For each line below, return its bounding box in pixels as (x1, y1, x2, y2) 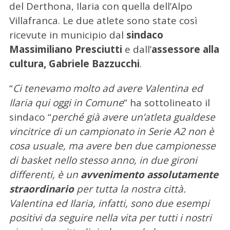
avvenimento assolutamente (80, 168, 218, 182)
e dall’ (122, 43, 151, 56)
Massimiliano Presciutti (9, 43, 122, 56)
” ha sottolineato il (123, 96, 210, 110)
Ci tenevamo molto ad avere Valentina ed (12, 82, 203, 95)
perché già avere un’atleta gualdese (51, 110, 215, 124)
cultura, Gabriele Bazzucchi (9, 57, 140, 71)
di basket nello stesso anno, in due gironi (9, 154, 197, 167)
